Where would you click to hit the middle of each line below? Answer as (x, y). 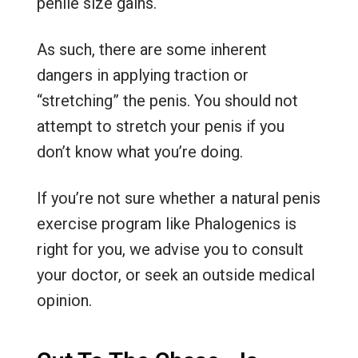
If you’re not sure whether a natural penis (178, 198)
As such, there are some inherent (151, 50)
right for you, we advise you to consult (170, 249)
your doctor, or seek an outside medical (175, 275)
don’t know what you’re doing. (139, 152)
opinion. (64, 300)
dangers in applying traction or (142, 75)
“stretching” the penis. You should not (167, 101)
